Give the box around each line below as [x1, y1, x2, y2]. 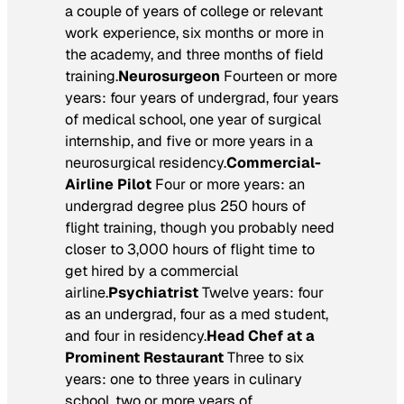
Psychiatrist [108, 282, 198, 302]
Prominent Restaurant [65, 347, 224, 367]
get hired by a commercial [65, 261, 238, 280]
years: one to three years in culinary [65, 369, 302, 389]
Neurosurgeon [118, 66, 220, 86]
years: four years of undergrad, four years [65, 87, 339, 107]
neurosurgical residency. [65, 152, 226, 172]
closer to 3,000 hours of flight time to [65, 239, 315, 259]
